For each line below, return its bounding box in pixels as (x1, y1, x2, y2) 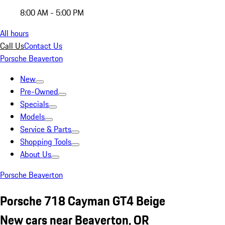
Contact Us (24, 40, 62, 52)
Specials (20, 98, 49, 110)
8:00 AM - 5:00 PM (20, 7, 84, 19)
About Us (20, 148, 51, 160)
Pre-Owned (20, 85, 58, 97)
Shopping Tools (20, 136, 71, 148)
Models (20, 110, 45, 123)
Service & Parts (20, 123, 71, 135)
